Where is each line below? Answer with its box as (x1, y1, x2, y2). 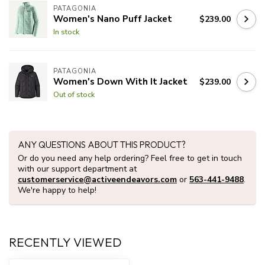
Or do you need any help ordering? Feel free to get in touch (18, 153, 242, 164)
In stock (53, 26, 79, 37)
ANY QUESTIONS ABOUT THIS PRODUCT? (18, 139, 186, 151)
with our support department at (18, 163, 137, 175)
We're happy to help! (18, 185, 96, 196)
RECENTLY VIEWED (9, 234, 122, 250)
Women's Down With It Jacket (53, 75, 188, 88)
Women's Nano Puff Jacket (53, 12, 172, 25)
